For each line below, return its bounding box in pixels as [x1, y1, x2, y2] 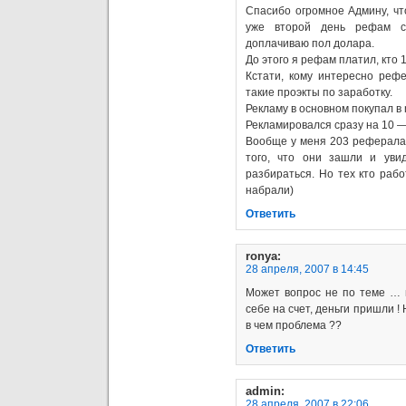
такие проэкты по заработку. [246, 85, 392, 99]
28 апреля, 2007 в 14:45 [246, 262, 369, 275]
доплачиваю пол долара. [246, 36, 374, 50]
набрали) [246, 183, 294, 197]
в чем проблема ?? [246, 318, 342, 332]
